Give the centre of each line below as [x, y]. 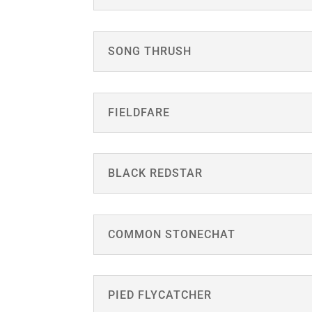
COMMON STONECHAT [172, 234]
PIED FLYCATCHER [160, 295]
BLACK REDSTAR [156, 173]
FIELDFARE [139, 112]
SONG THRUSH [150, 51]
